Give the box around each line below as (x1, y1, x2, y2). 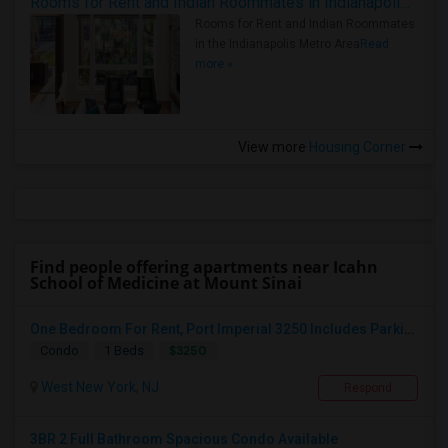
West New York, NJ (38, 379, 159, 395)
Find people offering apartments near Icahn (30, 256, 378, 278)
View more (238, 139, 306, 155)
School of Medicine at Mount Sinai (30, 272, 302, 294)
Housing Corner (306, 139, 409, 155)
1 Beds (104, 343, 144, 358)
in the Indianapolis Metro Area (195, 37, 360, 51)
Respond (344, 381, 392, 395)
